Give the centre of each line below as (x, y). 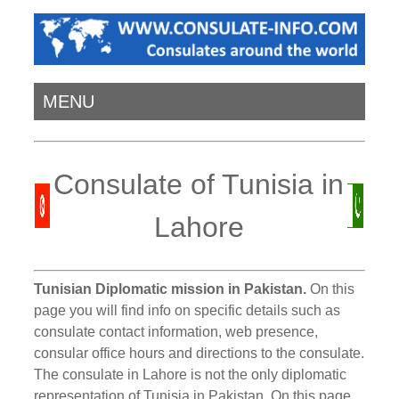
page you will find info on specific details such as (187, 310)
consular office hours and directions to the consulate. (199, 353)
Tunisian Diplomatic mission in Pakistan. (171, 289)
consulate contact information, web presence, (176, 331)
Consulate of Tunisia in (199, 185)
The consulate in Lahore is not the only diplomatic (191, 374)
